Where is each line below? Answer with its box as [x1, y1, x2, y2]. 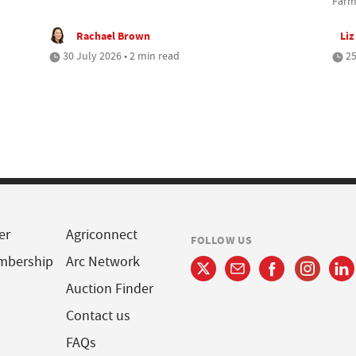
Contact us [65, 306, 130, 325]
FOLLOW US [191, 231, 253, 248]
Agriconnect [65, 225, 137, 244]
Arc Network [65, 252, 140, 271]
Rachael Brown [76, 27, 151, 44]
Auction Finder [65, 279, 153, 298]
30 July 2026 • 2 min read [60, 48, 180, 63]
